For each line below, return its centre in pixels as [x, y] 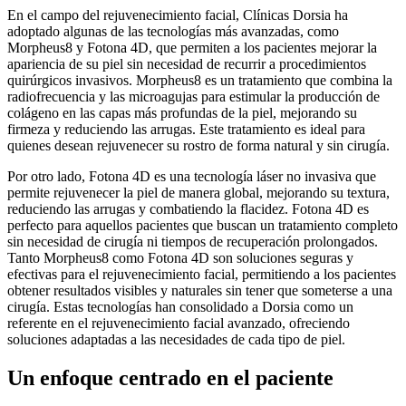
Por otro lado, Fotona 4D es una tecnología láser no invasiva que [192, 177]
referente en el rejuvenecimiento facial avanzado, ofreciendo [179, 324]
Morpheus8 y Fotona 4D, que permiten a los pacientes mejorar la [192, 48]
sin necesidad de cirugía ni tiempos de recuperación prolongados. [193, 242]
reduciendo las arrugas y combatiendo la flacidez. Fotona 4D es [188, 209]
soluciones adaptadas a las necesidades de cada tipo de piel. [176, 340]
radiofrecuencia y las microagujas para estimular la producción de [193, 97]
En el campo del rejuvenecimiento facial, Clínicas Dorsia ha [178, 15]
